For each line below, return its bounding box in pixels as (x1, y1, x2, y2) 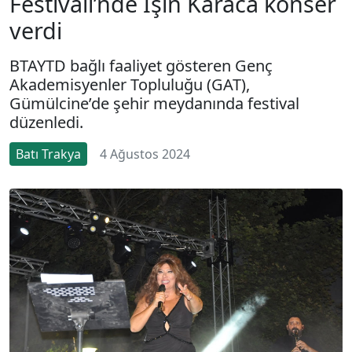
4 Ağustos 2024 (100, 145, 190, 163)
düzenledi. (9, 111, 83, 133)
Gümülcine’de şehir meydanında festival (9, 92, 299, 114)
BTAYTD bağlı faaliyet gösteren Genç (9, 54, 273, 76)
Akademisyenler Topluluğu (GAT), (9, 73, 250, 95)
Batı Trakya (16, 145, 81, 163)
